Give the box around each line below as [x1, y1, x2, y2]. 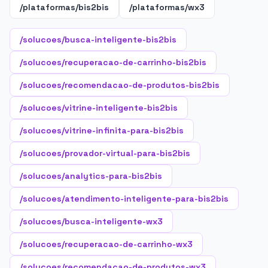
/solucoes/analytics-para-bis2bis [20, 170, 162, 181]
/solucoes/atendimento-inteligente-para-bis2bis [20, 193, 229, 204]
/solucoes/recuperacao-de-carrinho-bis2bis [20, 57, 206, 68]
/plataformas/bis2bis [20, 2, 109, 13]
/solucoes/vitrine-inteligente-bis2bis [20, 102, 178, 113]
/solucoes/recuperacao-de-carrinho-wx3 [20, 239, 193, 249]
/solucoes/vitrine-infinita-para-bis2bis [20, 125, 184, 136]
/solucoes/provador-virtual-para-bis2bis [20, 148, 190, 159]
